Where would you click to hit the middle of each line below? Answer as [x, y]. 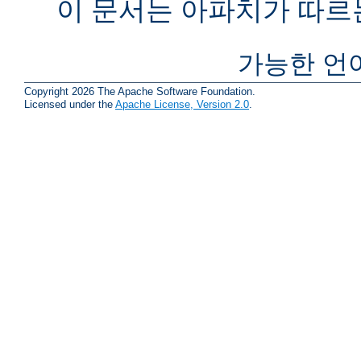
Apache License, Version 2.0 [182, 104]
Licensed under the [70, 104]
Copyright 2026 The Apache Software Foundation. [140, 91]
